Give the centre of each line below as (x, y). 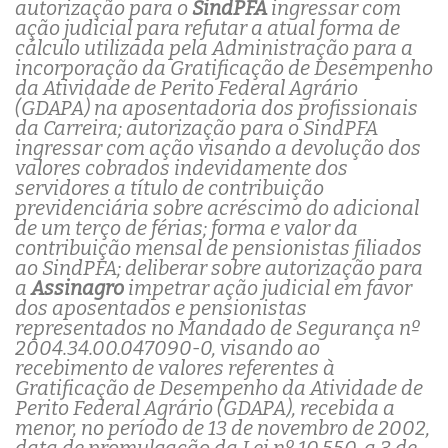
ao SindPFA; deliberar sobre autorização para (219, 268)
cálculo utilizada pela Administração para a (214, 48)
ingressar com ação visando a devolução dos (218, 148)
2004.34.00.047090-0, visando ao (167, 348)
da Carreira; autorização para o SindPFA (196, 128)
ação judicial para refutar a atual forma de (207, 28)
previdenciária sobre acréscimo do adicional (217, 208)
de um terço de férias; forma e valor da (186, 228)
